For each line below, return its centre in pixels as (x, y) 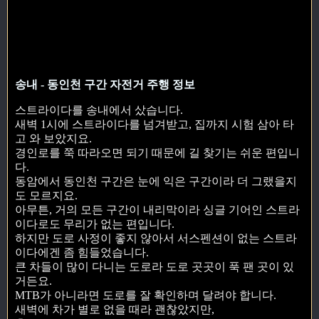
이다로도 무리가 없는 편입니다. (95, 224)
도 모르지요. (46, 196)
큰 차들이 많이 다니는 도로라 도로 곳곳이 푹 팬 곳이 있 (155, 267)
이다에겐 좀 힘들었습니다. (82, 253)
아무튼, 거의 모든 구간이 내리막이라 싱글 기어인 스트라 (157, 210)
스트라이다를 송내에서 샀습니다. (99, 110)
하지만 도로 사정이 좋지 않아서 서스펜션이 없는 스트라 (156, 239)
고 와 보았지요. (53, 139)
